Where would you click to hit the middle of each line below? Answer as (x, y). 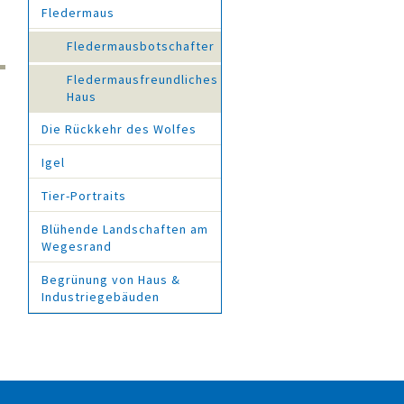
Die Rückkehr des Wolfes (119, 129)
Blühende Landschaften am (125, 229)
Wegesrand (77, 246)
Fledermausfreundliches (142, 79)
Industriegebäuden (101, 296)
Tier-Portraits (84, 195)
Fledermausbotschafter (141, 46)
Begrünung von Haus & (111, 279)
